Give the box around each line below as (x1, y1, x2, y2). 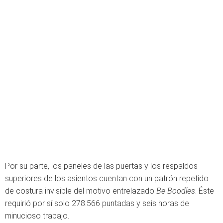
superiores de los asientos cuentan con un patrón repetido (5, 174, 209, 183)
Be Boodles (154, 186, 195, 196)
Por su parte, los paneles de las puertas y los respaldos (5, 161, 198, 171)
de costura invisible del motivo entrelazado (5, 186, 154, 196)
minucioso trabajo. (5, 211, 69, 221)
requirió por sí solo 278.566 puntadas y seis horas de (5, 199, 189, 208)
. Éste (195, 186, 214, 196)
